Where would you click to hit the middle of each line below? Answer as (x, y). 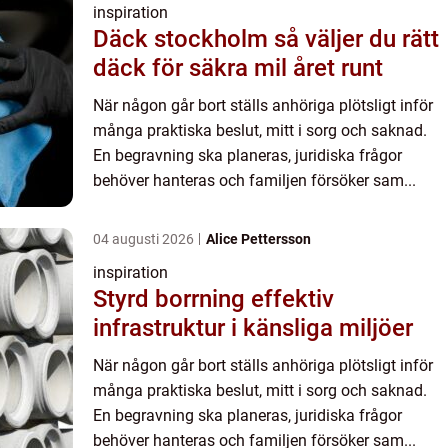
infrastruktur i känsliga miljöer (253, 328)
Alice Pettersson (258, 239)
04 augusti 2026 (145, 239)
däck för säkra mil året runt (238, 68)
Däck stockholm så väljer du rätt (183, 39)
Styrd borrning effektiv (172, 299)
